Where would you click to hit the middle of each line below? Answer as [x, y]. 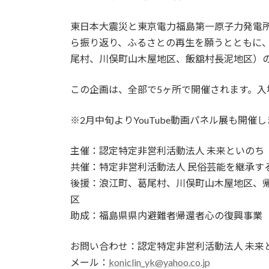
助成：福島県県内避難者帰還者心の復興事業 [166, 215]
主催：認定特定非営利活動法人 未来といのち [167, 150]
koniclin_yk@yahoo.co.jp [159, 262]
